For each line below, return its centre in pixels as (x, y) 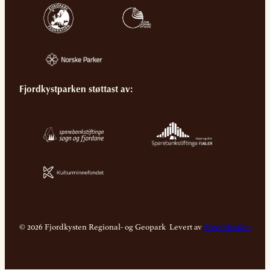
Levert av (187, 226)
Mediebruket (227, 226)
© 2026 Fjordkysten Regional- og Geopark (93, 226)
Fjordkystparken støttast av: (76, 90)
